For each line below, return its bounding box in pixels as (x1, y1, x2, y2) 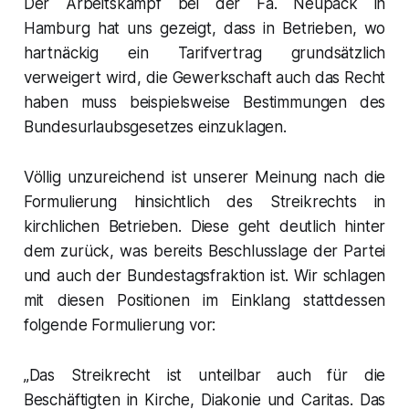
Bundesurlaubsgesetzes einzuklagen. (23, 117, 287, 136)
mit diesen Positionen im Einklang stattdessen (23, 290, 386, 309)
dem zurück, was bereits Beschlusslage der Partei (23, 241, 386, 260)
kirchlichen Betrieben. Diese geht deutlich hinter (23, 216, 386, 236)
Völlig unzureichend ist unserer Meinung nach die (23, 167, 386, 186)
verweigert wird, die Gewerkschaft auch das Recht (23, 68, 386, 87)
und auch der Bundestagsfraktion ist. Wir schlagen (23, 266, 386, 285)
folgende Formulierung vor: (23, 315, 216, 334)
